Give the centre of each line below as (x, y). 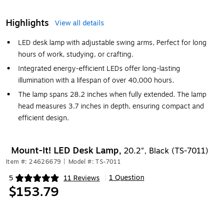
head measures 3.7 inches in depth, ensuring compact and (111, 106)
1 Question (127, 178)
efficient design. (44, 118)
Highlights (27, 23)
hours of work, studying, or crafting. (76, 55)
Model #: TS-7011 (95, 162)
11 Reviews (82, 178)
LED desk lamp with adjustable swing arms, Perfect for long (112, 43)
